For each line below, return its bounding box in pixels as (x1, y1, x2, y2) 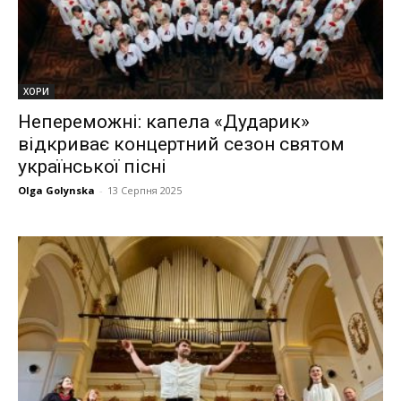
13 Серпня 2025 (107, 183, 182, 197)
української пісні (18, 155, 166, 177)
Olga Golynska (18, 183, 95, 197)
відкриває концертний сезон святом (18, 132, 345, 155)
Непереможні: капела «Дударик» (18, 110, 310, 132)
